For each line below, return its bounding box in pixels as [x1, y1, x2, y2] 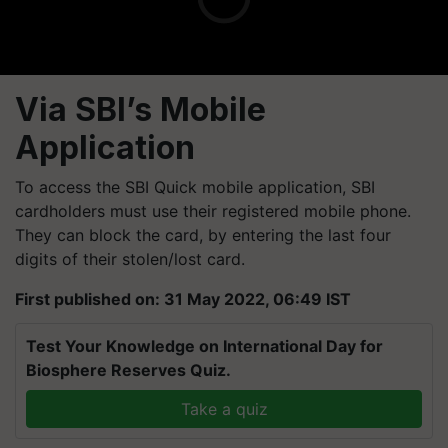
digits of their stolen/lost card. [15, 249, 245, 269]
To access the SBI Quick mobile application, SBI [15, 177, 375, 197]
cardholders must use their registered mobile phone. [15, 201, 411, 221]
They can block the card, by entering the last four [15, 225, 391, 245]
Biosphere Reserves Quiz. [26, 360, 231, 380]
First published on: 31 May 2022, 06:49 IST [15, 289, 351, 309]
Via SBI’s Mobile [15, 90, 266, 129]
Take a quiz [180, 399, 268, 419]
